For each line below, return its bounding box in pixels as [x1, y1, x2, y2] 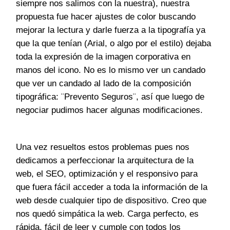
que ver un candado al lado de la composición [16, 79, 191, 89]
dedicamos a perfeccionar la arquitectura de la [16, 156, 194, 166]
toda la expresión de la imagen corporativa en [16, 52, 191, 62]
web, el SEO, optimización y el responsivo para [16, 169, 198, 179]
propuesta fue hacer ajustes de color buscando [16, 12, 196, 22]
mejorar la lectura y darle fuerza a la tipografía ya [16, 25, 206, 35]
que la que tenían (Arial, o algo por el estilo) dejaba [16, 39, 212, 49]
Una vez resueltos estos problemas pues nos [16, 142, 190, 152]
